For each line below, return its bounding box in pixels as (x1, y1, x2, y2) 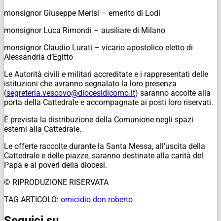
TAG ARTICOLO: (4, 194, 59, 204)
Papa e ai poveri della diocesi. (4, 160, 107, 170)
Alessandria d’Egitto (4, 52, 73, 62)
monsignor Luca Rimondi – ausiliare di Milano (4, 25, 165, 35)
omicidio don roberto (61, 194, 133, 204)
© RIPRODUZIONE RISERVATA (4, 177, 109, 187)
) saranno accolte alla (135, 88, 211, 98)
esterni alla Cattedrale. (4, 124, 81, 134)
